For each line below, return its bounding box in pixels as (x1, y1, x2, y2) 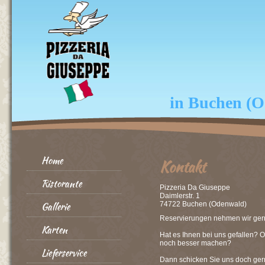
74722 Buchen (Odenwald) (160, 200, 247, 208)
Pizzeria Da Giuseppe (160, 183, 230, 192)
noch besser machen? (160, 239, 231, 247)
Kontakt (160, 157, 205, 177)
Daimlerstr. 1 (160, 192, 200, 200)
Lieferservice (41, 246, 86, 260)
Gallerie (41, 200, 70, 214)
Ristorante (41, 177, 82, 190)
